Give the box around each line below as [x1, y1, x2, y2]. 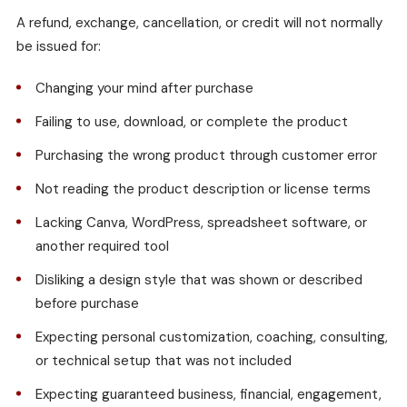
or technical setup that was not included [35, 352, 292, 371]
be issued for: [16, 37, 101, 56]
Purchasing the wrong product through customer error [35, 146, 377, 165]
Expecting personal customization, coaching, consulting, [35, 328, 388, 347]
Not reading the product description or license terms [35, 180, 371, 199]
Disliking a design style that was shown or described [35, 271, 362, 290]
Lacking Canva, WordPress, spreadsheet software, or [35, 213, 367, 233]
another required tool [35, 237, 169, 256]
